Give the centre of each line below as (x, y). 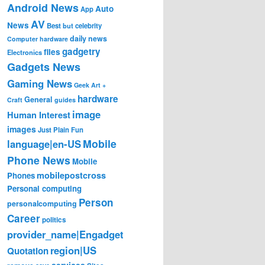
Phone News (39, 160)
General (38, 99)
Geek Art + (90, 85)
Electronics (25, 52)
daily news (88, 38)
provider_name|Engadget (65, 234)
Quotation (28, 251)
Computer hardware (38, 38)
